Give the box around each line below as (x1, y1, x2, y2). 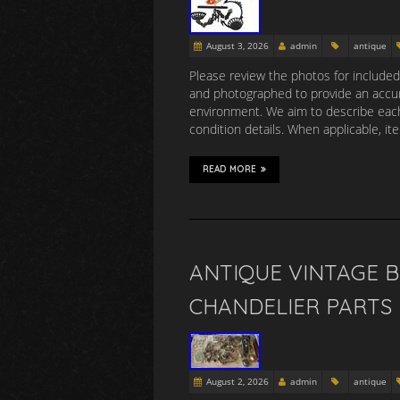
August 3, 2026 (206, 39, 269, 52)
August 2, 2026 (206, 375, 269, 387)
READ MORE (203, 163, 256, 175)
